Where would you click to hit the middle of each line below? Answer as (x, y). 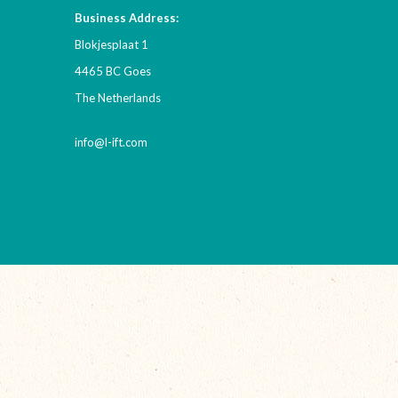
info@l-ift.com (111, 142)
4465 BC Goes (112, 71)
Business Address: (126, 18)
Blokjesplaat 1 (111, 44)
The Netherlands (117, 98)
